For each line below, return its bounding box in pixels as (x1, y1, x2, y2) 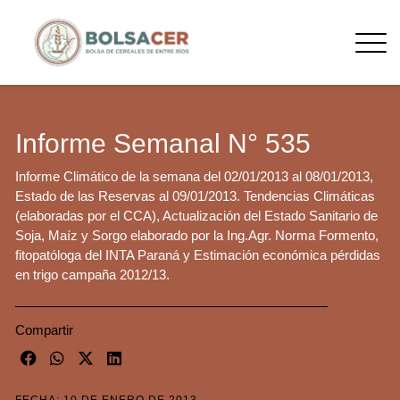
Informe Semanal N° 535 (15, 129, 311, 159)
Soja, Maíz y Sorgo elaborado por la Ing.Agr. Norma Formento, (15, 228, 379, 244)
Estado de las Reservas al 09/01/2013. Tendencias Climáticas (15, 188, 375, 204)
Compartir (15, 322, 73, 338)
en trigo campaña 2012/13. (15, 267, 170, 283)
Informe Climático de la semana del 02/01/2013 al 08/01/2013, (15, 169, 373, 185)
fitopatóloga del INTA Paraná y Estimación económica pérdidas (15, 247, 380, 263)
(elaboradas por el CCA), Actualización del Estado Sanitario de (15, 208, 378, 224)
